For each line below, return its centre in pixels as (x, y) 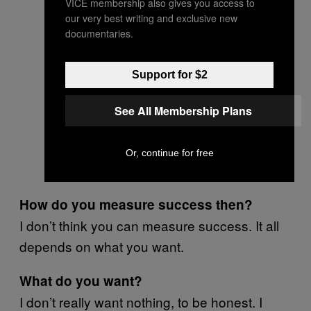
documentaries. (99, 33)
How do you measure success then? (136, 204)
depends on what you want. (102, 246)
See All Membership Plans (183, 110)
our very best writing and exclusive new (151, 18)
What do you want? (81, 281)
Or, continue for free (169, 152)
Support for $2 (169, 74)
